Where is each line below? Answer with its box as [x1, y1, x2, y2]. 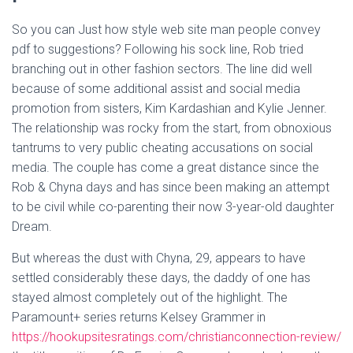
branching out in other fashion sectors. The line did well [12, 61, 312, 76]
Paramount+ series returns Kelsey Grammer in [12, 310, 266, 325]
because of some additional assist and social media [12, 81, 300, 96]
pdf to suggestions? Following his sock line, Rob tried [12, 42, 303, 57]
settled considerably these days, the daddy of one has [12, 270, 310, 285]
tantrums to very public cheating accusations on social [12, 140, 313, 155]
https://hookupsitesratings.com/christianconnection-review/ [12, 329, 341, 344]
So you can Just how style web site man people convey [12, 22, 321, 37]
